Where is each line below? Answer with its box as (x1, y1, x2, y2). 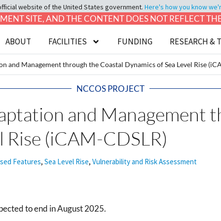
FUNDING (117, 36, 153, 47)
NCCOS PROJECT (76, 83, 145, 94)
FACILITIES (48, 36, 87, 47)
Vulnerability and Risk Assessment (92, 157, 197, 166)
